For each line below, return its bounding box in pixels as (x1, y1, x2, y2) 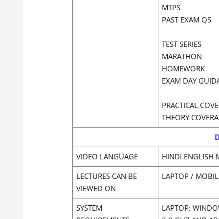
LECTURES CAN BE (76, 171, 137, 181)
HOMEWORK (162, 63, 205, 73)
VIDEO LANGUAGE (76, 151, 138, 161)
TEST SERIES (162, 39, 201, 49)
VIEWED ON (76, 183, 116, 193)
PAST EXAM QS (162, 14, 211, 24)
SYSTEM (76, 202, 102, 213)
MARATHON (162, 51, 202, 61)
